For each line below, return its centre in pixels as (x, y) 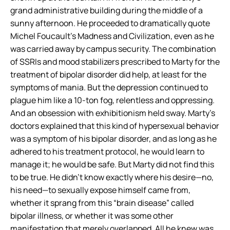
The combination (184, 49)
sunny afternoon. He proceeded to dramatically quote (110, 23)
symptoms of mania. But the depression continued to (109, 87)
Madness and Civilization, (126, 36)
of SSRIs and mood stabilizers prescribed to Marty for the (115, 62)
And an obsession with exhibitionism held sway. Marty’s (113, 113)
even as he (194, 36)
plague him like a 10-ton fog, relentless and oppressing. (112, 100)
